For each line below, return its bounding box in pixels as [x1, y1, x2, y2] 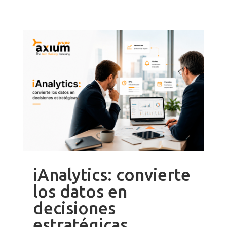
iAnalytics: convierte [32, 165, 191, 184]
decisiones [32, 199, 116, 218]
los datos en [32, 182, 127, 201]
